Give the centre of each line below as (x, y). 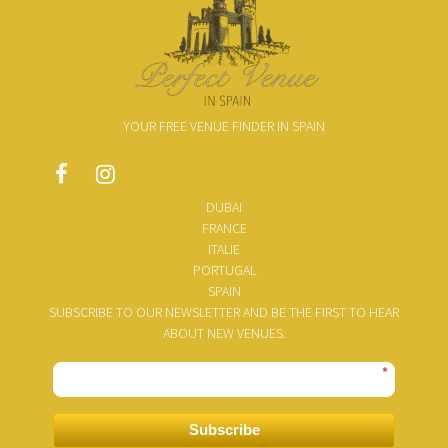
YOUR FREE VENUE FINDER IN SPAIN (224, 126)
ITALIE (224, 249)
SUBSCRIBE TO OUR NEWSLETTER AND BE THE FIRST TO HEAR (224, 312)
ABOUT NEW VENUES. (224, 333)
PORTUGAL (224, 270)
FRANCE (224, 228)
